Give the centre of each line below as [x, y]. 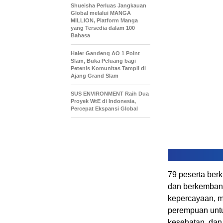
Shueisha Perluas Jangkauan [109, 5]
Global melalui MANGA [101, 13]
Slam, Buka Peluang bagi [103, 61]
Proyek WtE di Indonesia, [103, 101]
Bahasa [80, 35]
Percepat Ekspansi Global [104, 109]
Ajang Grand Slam [95, 76]
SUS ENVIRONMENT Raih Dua [110, 94]
